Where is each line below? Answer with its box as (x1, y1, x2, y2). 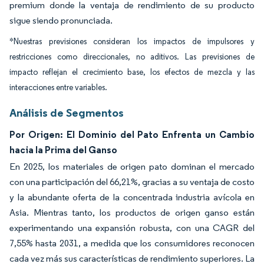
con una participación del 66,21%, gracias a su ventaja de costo (9, 176, 255, 187)
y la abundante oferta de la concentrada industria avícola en (9, 192, 255, 203)
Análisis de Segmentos (9, 105, 124, 120)
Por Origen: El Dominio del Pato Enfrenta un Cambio (9, 128, 255, 140)
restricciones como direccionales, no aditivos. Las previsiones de (9, 52, 255, 62)
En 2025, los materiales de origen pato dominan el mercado (9, 161, 255, 172)
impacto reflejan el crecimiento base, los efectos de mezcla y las (9, 67, 255, 77)
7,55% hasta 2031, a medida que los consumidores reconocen (9, 237, 255, 249)
